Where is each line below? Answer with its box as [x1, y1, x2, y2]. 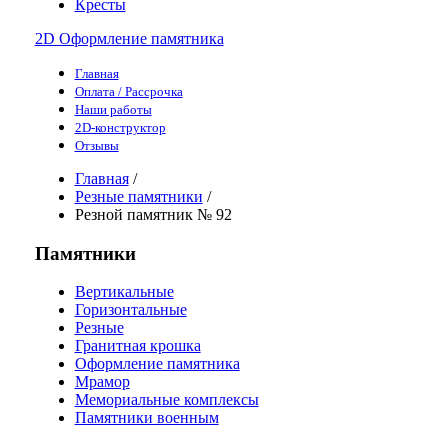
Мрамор [74, 373, 130, 391]
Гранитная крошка [74, 337, 201, 355]
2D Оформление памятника [34, 29, 224, 47]
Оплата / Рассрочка [74, 83, 183, 99]
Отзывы [74, 137, 119, 153]
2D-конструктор [74, 119, 166, 135]
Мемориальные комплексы [74, 391, 259, 409]
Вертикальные [74, 283, 174, 301]
